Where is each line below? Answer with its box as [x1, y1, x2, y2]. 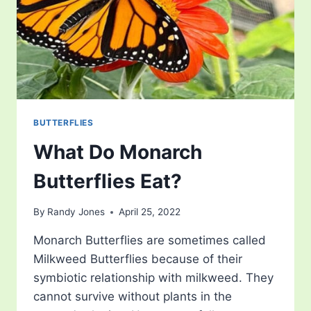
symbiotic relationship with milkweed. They [33, 271, 274, 285]
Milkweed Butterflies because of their [33, 252, 242, 267]
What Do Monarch [33, 140, 202, 164]
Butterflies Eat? [33, 169, 182, 193]
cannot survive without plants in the [33, 289, 232, 304]
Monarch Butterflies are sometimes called [33, 233, 266, 248]
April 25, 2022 [119, 206, 181, 218]
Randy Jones [47, 206, 106, 218]
